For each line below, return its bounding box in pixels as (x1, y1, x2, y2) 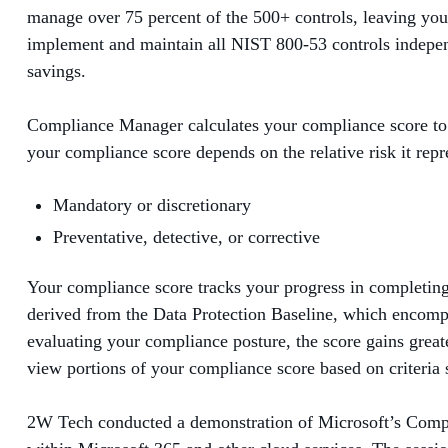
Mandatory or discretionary (53, 195, 251, 216)
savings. (27, 61, 86, 82)
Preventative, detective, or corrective (53, 226, 320, 247)
